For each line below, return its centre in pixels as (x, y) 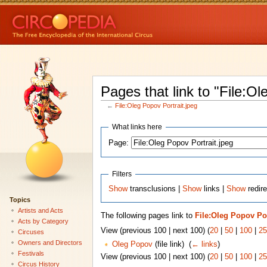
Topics (20, 199)
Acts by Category (43, 221)
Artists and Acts (40, 210)
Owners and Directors (50, 242)
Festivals (31, 253)
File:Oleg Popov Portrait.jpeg (156, 106)
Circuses (31, 232)
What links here (137, 127)
